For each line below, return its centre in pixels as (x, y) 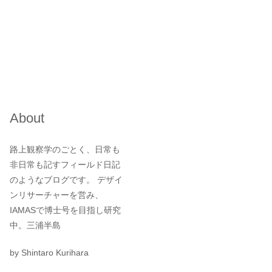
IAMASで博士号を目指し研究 (65, 210)
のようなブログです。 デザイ (66, 180)
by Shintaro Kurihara (49, 253)
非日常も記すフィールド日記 (65, 165)
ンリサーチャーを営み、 (56, 195)
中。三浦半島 (35, 225)
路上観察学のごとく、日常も (65, 149)
